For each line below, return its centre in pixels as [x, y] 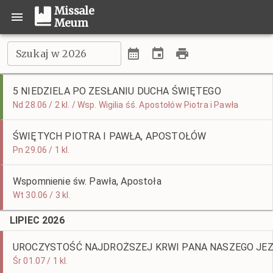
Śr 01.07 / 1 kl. [41, 261]
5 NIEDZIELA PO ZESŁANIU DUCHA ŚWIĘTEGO [117, 91]
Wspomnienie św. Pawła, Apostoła [87, 181]
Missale [74, 11]
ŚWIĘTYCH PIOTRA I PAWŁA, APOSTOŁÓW [110, 136]
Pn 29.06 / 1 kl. [41, 150]
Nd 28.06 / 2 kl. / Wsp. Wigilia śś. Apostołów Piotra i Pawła [126, 105]
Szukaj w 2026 [51, 54]
